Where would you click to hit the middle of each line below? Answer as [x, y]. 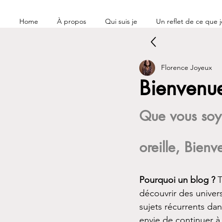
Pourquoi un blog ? [178, 180]
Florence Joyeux [187, 68]
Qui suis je [121, 21]
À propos [72, 21]
